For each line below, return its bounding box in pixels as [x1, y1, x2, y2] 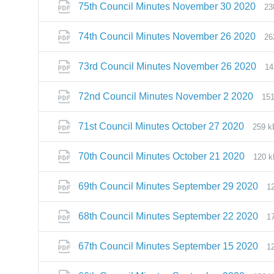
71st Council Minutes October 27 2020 [78, 121, 244, 131]
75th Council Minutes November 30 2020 [78, 1, 256, 12]
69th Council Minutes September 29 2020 [78, 181, 258, 191]
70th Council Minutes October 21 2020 [78, 151, 245, 161]
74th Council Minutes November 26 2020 [78, 31, 256, 42]
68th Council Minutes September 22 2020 [78, 211, 258, 221]
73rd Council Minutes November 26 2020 [78, 61, 256, 72]
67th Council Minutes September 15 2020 [78, 241, 258, 251]
